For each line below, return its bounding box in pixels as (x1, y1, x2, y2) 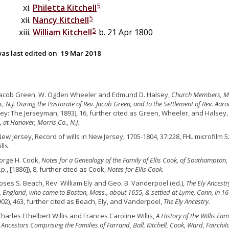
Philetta (33, 2, 65, 13)
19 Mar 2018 (60, 48, 101, 58)
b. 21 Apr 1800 (97, 26, 153, 38)
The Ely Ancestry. (164, 197, 210, 207)
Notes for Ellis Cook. (107, 164, 164, 174)
